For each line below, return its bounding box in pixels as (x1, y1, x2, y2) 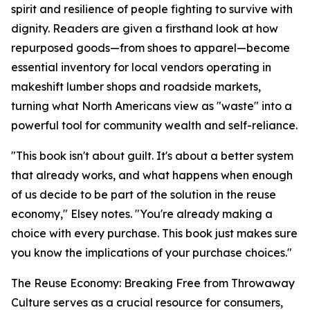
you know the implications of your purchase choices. (11, 246, 287, 260)
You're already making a (140, 207, 273, 221)
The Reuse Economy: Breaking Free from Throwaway (11, 276, 295, 291)
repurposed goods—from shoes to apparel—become (11, 41, 290, 55)
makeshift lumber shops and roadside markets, (11, 80, 261, 94)
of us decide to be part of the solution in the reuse (11, 188, 276, 202)
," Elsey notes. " (60, 207, 140, 221)
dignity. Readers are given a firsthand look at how (11, 21, 278, 36)
